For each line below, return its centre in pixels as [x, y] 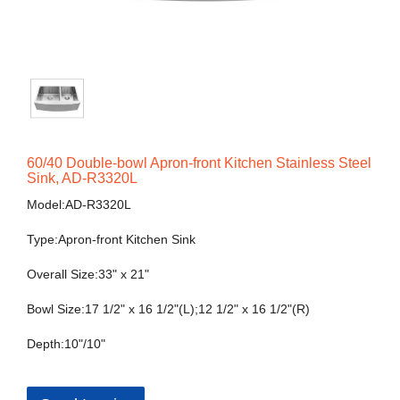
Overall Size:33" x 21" [88, 275]
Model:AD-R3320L [79, 205]
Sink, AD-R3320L [82, 179]
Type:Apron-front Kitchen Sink [111, 240]
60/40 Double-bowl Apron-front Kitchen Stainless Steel [199, 163]
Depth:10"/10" [66, 344]
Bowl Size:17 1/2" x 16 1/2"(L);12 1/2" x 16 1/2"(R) [168, 309]
